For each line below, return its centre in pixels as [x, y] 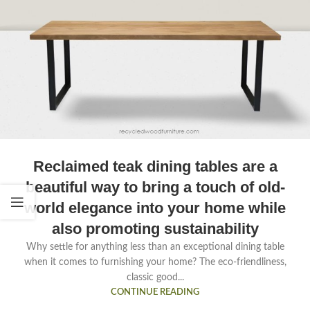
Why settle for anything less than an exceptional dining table [155, 247]
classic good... [155, 278]
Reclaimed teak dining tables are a [155, 167]
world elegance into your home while [155, 208]
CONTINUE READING [155, 292]
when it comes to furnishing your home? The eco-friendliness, [155, 263]
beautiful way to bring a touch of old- [155, 188]
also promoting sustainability [155, 229]
